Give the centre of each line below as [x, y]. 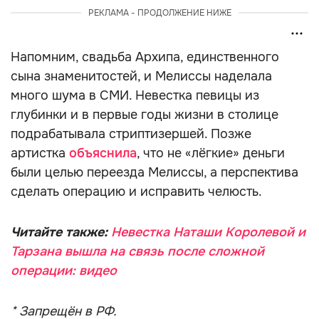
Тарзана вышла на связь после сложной [137, 251]
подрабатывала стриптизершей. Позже [131, 134]
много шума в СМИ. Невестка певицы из [135, 95]
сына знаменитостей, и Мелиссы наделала [141, 76]
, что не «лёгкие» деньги [211, 153]
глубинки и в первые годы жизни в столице [145, 115]
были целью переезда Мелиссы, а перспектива [155, 172]
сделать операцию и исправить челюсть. [136, 192]
